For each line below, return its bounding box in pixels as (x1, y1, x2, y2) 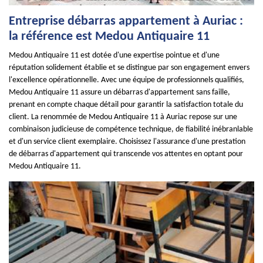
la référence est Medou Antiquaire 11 (9, 30, 210, 43)
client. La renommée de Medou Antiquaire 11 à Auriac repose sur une (9, 113, 237, 122)
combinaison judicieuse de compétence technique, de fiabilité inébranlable (9, 125, 253, 134)
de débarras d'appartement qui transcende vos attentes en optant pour (9, 150, 243, 159)
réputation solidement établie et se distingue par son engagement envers (9, 63, 249, 72)
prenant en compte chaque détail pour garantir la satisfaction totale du (9, 100, 243, 109)
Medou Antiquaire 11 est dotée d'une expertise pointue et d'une (9, 51, 220, 60)
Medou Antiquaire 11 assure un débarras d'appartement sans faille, (9, 88, 230, 97)
